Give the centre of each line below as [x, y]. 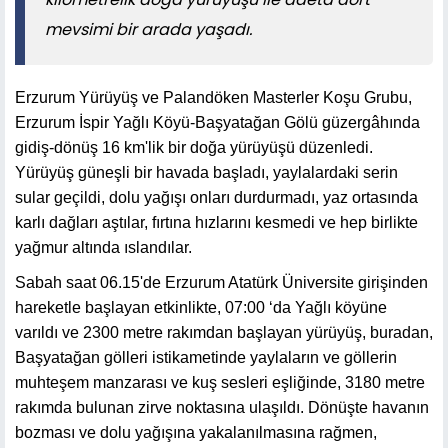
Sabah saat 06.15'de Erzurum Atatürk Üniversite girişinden [221, 282]
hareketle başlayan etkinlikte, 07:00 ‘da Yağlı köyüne [201, 307]
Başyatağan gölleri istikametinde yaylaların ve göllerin [206, 357]
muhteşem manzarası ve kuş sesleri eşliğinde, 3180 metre [220, 382]
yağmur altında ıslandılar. [103, 247]
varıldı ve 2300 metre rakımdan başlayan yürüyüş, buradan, [224, 332]
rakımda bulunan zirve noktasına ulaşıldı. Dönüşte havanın [222, 407]
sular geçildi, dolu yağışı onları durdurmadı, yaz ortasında [216, 197]
